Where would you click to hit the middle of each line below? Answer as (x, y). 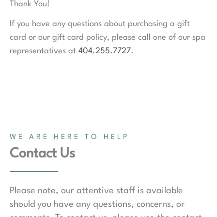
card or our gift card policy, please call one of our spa (108, 38)
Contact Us (42, 154)
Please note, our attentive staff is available (96, 191)
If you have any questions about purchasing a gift (100, 24)
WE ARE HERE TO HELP (70, 137)
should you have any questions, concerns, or (97, 204)
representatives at (44, 51)
